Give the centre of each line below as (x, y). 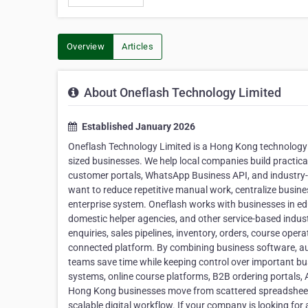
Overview (86, 46)
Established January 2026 (137, 126)
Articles (138, 46)
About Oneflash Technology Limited (181, 92)
